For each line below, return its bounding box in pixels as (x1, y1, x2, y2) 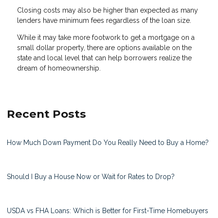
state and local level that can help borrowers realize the (17, 54, 192, 62)
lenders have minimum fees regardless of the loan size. (17, 17, 191, 25)
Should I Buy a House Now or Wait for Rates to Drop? (7, 173, 175, 181)
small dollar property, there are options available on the (17, 44, 192, 52)
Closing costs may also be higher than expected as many (17, 6, 198, 15)
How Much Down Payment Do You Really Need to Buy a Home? (7, 139, 209, 147)
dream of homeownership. (17, 64, 101, 73)
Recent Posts (7, 107, 86, 121)
